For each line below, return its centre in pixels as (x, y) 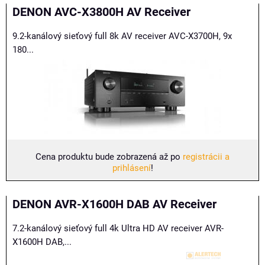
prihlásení (131, 168)
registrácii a (206, 157)
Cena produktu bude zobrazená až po (109, 157)
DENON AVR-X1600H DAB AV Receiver (114, 204)
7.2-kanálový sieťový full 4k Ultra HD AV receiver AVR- (118, 228)
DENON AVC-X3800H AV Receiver (101, 12)
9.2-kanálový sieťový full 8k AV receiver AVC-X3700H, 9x (122, 36)
